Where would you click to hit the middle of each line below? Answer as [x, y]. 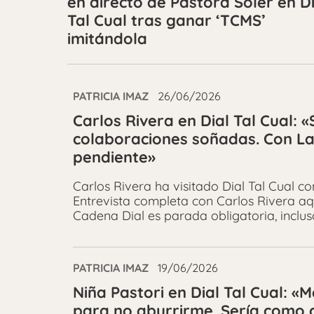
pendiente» [114, 157]
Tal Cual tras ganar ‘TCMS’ [166, 20]
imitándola [107, 39]
